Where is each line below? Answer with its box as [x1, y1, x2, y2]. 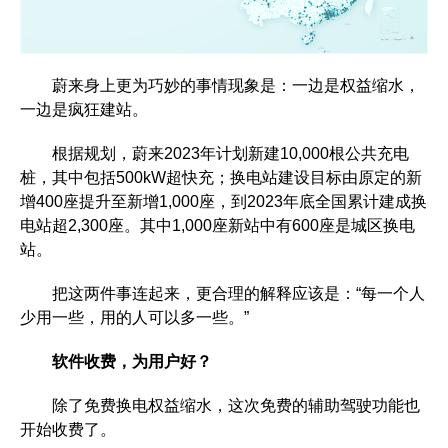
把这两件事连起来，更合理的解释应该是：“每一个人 [20, 285, 425, 303]
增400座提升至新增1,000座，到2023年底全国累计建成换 [20, 193, 427, 211]
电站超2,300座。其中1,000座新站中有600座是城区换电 [20, 217, 415, 235]
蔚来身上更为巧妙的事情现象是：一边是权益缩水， [20, 77, 420, 95]
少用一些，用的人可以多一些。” [20, 309, 249, 327]
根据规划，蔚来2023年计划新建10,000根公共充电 [20, 145, 409, 163]
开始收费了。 [20, 421, 116, 439]
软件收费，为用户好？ [52, 353, 212, 371]
